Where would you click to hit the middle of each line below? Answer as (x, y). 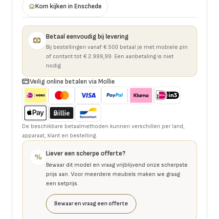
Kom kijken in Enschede (68, 6)
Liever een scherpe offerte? (86, 153)
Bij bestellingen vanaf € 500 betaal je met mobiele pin (117, 47)
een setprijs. (62, 184)
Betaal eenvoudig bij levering (87, 36)
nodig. (54, 66)
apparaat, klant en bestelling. (60, 136)
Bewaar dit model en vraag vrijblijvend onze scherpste (117, 165)
